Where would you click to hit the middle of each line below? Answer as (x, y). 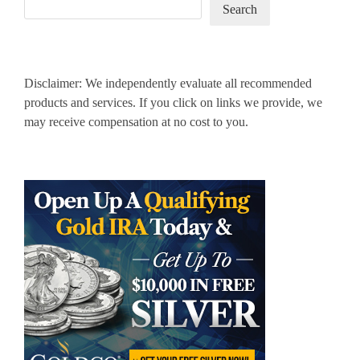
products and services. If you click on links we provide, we (173, 102)
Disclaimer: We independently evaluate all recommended (168, 83)
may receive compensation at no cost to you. (136, 121)
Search (240, 9)
